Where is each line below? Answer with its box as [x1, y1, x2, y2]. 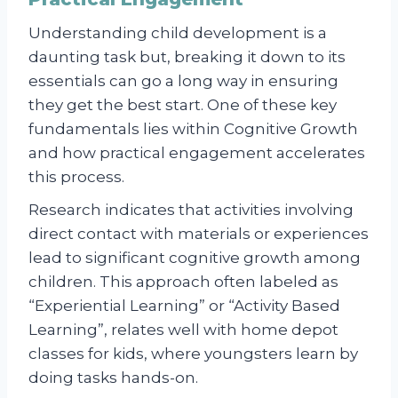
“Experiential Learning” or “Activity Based [28, 296, 340, 314]
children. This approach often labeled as [28, 272, 338, 291]
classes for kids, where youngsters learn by [28, 344, 358, 362]
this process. [28, 167, 124, 186]
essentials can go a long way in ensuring [28, 71, 338, 90]
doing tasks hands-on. [28, 368, 198, 386]
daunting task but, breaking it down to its [28, 47, 346, 66]
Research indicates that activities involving [28, 200, 354, 219]
